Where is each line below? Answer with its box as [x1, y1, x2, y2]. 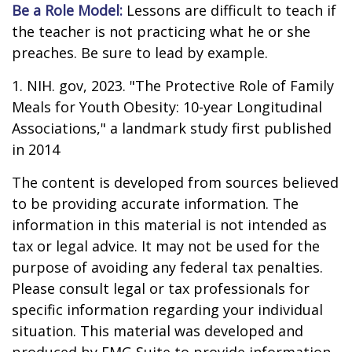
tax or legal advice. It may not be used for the [12, 236, 320, 255]
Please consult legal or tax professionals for [12, 279, 310, 298]
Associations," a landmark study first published [12, 119, 332, 137]
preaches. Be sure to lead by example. [12, 43, 268, 62]
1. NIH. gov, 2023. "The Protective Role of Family [12, 76, 334, 95]
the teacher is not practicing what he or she [12, 22, 310, 41]
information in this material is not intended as [12, 215, 327, 234]
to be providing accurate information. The [12, 194, 299, 213]
